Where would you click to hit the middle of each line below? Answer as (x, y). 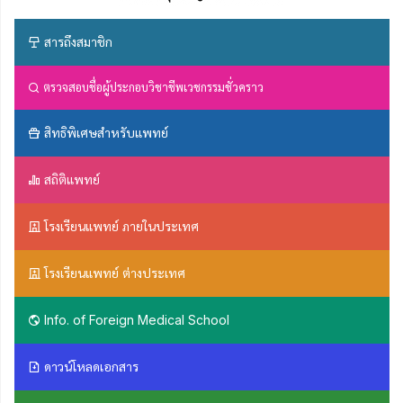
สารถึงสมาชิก (76, 42)
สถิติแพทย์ (70, 180)
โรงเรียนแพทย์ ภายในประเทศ (120, 227)
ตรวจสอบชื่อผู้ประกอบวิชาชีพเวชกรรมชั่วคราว (152, 88)
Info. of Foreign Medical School (135, 320)
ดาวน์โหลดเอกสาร (90, 367)
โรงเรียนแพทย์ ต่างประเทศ (113, 273)
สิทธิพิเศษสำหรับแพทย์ (104, 133)
